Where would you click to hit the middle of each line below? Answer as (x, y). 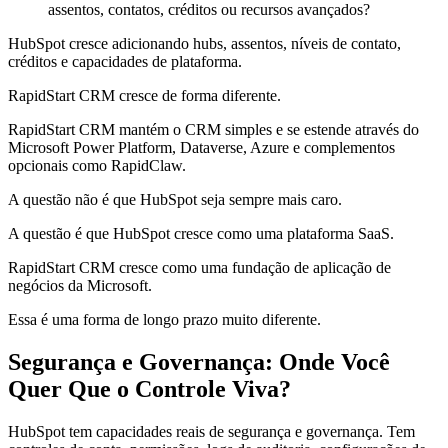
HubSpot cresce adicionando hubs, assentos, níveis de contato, (204, 43)
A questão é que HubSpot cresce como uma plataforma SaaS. (201, 233)
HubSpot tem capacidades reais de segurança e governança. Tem (211, 431)
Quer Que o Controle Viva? (149, 388)
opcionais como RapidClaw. (97, 165)
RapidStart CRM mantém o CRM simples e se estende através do (213, 129)
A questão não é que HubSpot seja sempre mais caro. (175, 199)
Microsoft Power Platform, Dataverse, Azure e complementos (201, 147)
